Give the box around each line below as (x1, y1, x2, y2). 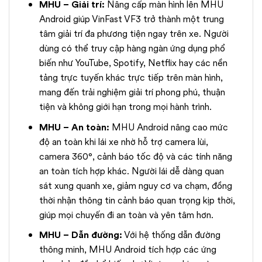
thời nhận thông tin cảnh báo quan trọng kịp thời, (39, 193, 235, 207)
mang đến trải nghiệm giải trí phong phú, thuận (39, 85, 225, 99)
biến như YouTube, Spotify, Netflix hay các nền (39, 56, 227, 70)
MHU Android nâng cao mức (109, 120, 228, 134)
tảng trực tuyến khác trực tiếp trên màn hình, (39, 71, 223, 84)
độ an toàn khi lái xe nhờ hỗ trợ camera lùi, (39, 135, 208, 149)
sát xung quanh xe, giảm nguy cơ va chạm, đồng (39, 178, 232, 192)
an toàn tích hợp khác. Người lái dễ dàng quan (39, 164, 224, 178)
